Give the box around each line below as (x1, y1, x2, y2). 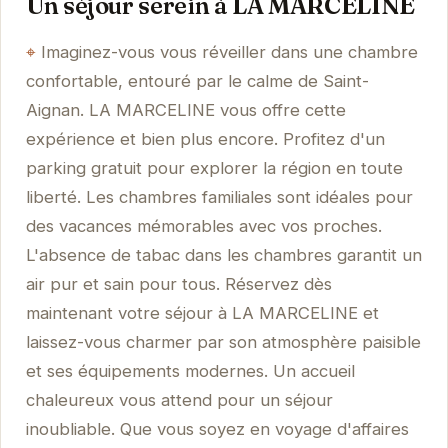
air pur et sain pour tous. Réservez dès (25, 274, 332, 295)
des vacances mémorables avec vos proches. (25, 216, 382, 237)
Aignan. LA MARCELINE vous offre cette (25, 100, 346, 121)
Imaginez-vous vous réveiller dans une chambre (40, 42, 418, 63)
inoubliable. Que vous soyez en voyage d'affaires (25, 419, 409, 440)
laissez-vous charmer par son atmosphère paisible (25, 332, 421, 353)
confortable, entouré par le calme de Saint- (25, 71, 369, 92)
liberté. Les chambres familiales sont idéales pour (25, 187, 413, 208)
